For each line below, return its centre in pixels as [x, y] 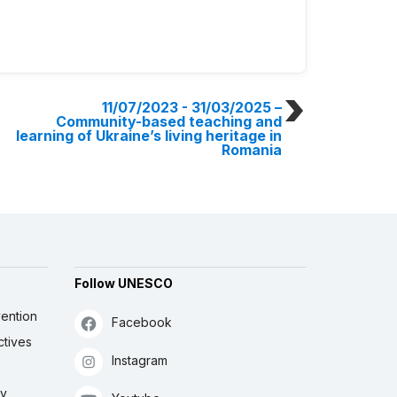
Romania [252, 150]
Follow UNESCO [123, 284]
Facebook [141, 323]
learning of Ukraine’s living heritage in [149, 136]
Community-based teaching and [169, 122]
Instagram [139, 361]
